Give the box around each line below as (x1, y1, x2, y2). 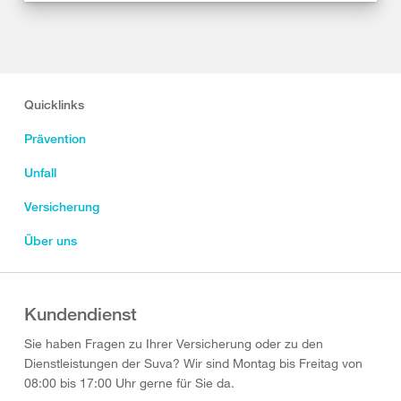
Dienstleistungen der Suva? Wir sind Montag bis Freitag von (24, 355, 363, 371)
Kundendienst (24, 303, 137, 325)
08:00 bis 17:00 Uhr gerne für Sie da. (24, 375, 235, 391)
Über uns (24, 233, 77, 249)
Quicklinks (24, 97, 84, 113)
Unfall (24, 165, 56, 181)
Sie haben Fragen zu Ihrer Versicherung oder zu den (24, 336, 323, 352)
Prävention (24, 131, 86, 147)
